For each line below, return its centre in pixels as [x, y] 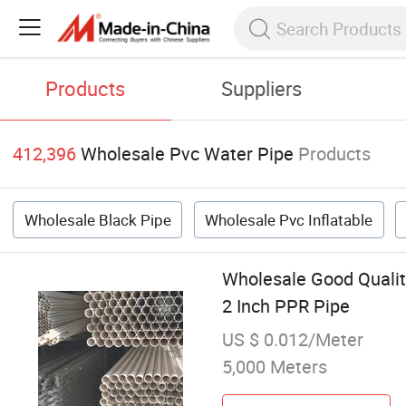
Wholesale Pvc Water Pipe [188, 154]
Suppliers [262, 89]
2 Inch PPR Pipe [285, 306]
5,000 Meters [274, 367]
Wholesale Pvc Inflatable [289, 220]
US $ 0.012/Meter [292, 340]
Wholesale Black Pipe [97, 220]
